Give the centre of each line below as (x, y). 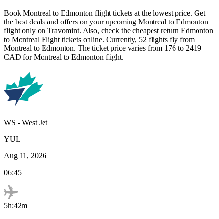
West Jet (35, 122)
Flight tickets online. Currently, (88, 39)
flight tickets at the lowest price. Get (150, 13)
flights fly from (171, 39)
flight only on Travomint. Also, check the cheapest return (92, 30)
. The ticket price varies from (118, 48)
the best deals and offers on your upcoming (71, 22)
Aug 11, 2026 (25, 155)
